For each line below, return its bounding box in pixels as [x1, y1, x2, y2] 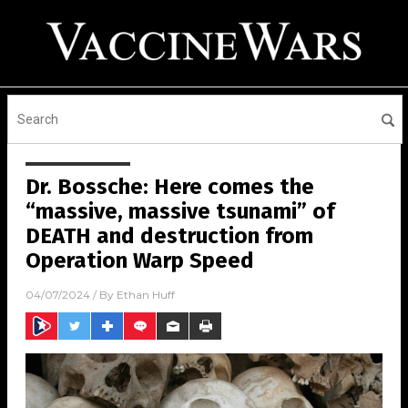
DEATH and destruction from [25, 223, 313, 249]
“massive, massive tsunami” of [25, 199, 335, 224]
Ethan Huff [117, 288, 175, 302]
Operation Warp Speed [25, 248, 254, 273]
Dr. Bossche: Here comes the [25, 174, 314, 199]
